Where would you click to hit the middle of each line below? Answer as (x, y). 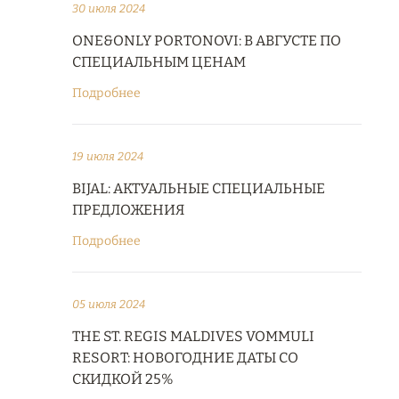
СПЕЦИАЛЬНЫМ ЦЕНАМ (159, 62)
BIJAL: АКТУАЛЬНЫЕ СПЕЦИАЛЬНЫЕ (199, 188)
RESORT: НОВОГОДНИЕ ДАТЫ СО (185, 358)
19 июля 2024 (108, 156)
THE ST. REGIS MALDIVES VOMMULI (193, 336)
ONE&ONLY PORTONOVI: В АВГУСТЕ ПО (207, 41)
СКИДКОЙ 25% (123, 379)
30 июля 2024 (109, 8)
